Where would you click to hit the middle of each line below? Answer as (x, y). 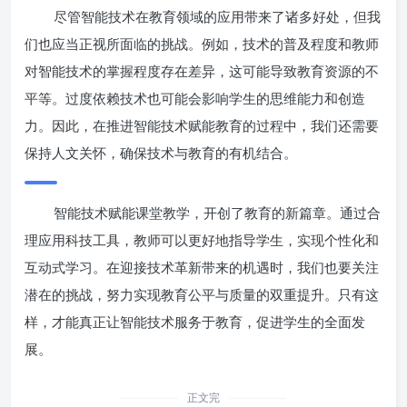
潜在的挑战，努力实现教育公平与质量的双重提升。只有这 (202, 295)
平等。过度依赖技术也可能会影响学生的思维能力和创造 (195, 99)
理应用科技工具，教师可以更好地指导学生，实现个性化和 (202, 240)
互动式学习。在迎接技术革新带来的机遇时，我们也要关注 (202, 268)
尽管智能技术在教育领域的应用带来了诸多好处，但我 (217, 17)
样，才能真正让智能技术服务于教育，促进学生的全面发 (195, 322)
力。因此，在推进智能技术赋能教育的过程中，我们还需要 (202, 126)
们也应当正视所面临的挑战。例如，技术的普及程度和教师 (202, 44)
